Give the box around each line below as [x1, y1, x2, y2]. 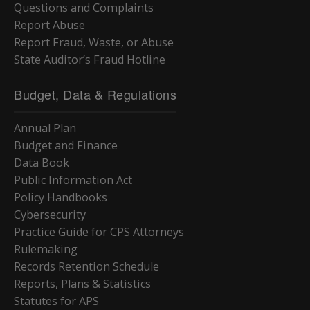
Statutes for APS [14, 293, 99, 309]
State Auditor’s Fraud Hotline [14, 51, 165, 67]
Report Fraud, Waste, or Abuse [14, 34, 174, 50]
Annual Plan [14, 120, 76, 136]
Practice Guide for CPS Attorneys [14, 224, 184, 239]
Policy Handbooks [14, 189, 107, 205]
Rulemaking [14, 241, 77, 257]
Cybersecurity [14, 206, 86, 222]
